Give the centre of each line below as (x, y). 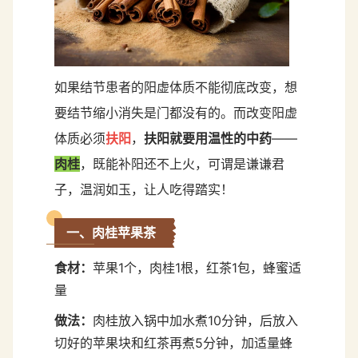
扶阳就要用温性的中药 (208, 138)
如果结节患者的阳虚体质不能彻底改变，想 (176, 87)
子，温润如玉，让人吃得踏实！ (144, 189)
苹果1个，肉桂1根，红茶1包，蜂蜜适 (197, 267)
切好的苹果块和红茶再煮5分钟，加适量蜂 (173, 342)
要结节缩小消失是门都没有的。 (144, 113)
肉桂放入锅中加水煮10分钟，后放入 (195, 320)
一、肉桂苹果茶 (111, 232)
